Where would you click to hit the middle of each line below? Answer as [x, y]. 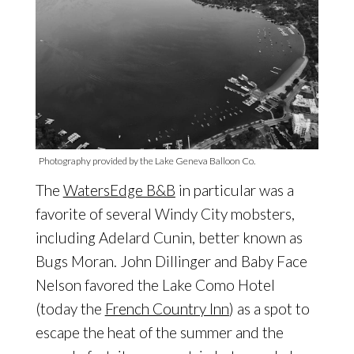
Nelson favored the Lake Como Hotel [155, 284]
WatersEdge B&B [119, 190]
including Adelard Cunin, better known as [169, 237]
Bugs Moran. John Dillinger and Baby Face [171, 261]
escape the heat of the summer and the [159, 332]
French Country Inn [167, 308]
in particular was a [234, 190]
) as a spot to [269, 308]
